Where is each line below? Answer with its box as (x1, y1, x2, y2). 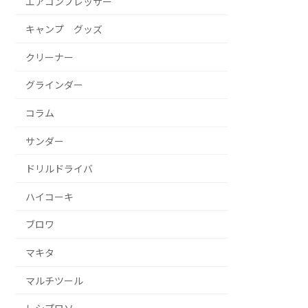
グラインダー (25, 79, 84, 91)
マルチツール (25, 274, 84, 287)
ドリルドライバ (25, 163, 93, 175)
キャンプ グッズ (25, 23, 103, 36)
